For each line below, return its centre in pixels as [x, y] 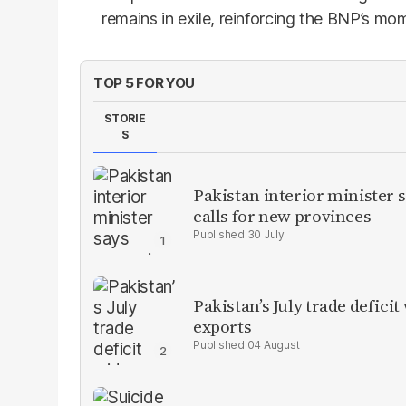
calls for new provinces [282, 216]
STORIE [125, 118]
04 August [273, 345]
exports [222, 326]
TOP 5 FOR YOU [145, 83]
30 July [266, 234]
